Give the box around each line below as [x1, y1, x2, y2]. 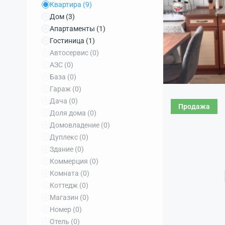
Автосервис [50, 49, 90, 57]
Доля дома [50, 109, 87, 117]
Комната [50, 169, 80, 177]
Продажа [178, 102, 210, 110]
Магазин [50, 193, 80, 201]
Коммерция [50, 157, 89, 165]
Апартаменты [50, 25, 96, 33]
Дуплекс [50, 133, 79, 141]
